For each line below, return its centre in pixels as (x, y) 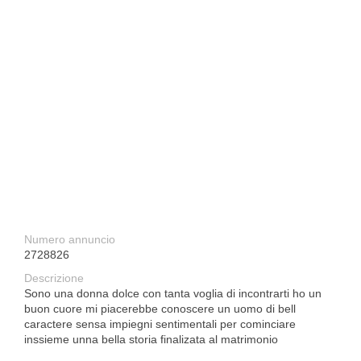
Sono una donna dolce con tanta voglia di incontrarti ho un (173, 293)
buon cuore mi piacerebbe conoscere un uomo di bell (160, 309)
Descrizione (54, 278)
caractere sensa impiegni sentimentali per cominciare (160, 324)
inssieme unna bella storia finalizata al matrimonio (151, 339)
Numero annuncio (70, 239)
